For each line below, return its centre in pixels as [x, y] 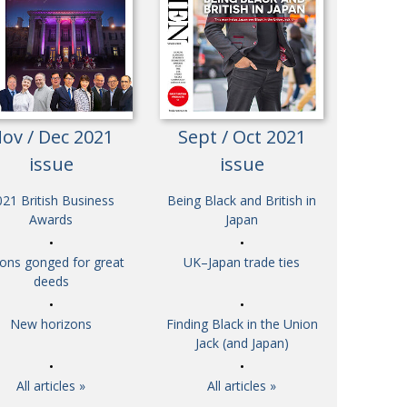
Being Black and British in [242, 201]
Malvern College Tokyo [100, 71]
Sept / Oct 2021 [242, 137]
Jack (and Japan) [242, 343]
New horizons [51, 324]
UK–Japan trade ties [242, 263]
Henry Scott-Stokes [89, 15]
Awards [51, 220]
